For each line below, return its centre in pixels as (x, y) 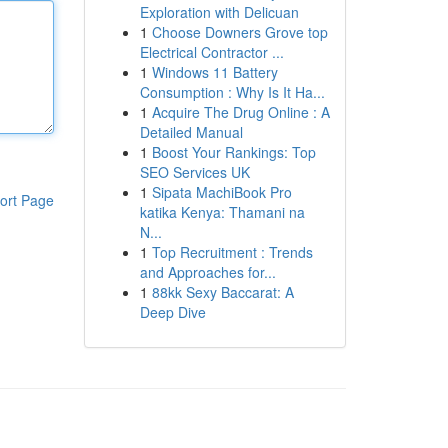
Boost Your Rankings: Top (233, 152)
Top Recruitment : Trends (232, 252)
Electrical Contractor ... (211, 52)
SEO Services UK (194, 172)
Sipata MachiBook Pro (221, 192)
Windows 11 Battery (214, 72)
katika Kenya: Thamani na (222, 212)
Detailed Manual (191, 132)
